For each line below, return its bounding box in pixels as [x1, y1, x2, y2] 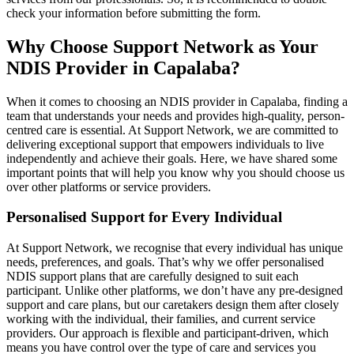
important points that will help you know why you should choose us [6, 165, 345, 179]
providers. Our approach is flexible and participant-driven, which [6, 326, 329, 341]
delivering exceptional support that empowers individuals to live [6, 137, 324, 151]
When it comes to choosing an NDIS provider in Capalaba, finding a [6, 94, 348, 108]
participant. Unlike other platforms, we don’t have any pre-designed [6, 284, 343, 298]
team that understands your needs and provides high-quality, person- [6, 108, 345, 122]
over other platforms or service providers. [6, 179, 211, 194]
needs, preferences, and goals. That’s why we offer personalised [6, 255, 324, 269]
